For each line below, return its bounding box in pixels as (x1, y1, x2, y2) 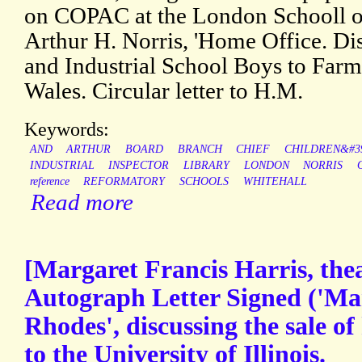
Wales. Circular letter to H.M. (24, 78, 303, 104)
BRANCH (177, 143, 222, 156)
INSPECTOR (108, 159, 170, 172)
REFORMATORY (83, 175, 166, 188)
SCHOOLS (179, 175, 229, 188)
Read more (31, 189, 133, 216)
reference (29, 175, 69, 188)
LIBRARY (183, 159, 229, 172)
